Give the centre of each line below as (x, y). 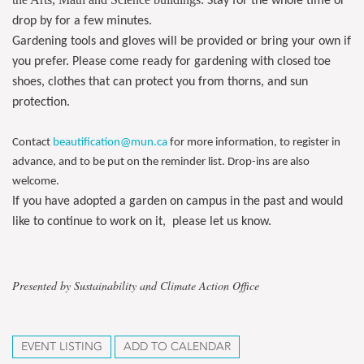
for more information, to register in (254, 143)
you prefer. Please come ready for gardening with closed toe (171, 62)
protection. (43, 102)
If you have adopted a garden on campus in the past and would (178, 201)
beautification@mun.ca (110, 143)
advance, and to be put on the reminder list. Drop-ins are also (161, 162)
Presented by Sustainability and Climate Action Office (136, 286)
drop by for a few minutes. (84, 21)
